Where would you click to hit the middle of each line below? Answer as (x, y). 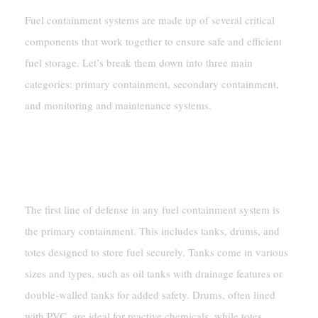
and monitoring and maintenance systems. (118, 105)
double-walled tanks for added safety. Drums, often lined (150, 295)
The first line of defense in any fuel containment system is (152, 210)
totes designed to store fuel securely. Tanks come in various (156, 252)
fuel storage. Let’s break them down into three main (138, 62)
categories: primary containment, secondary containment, (152, 83)
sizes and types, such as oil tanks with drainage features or (153, 274)
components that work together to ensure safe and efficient (153, 41)
